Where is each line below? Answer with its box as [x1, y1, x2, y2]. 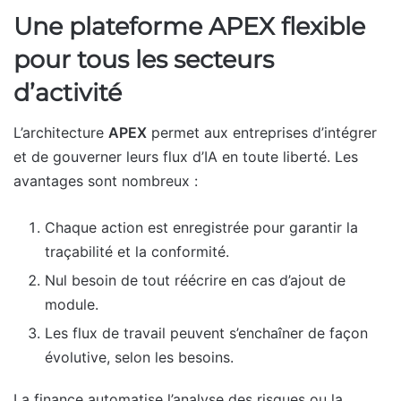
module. [45, 295, 98, 314]
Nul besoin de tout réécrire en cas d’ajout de [45, 271, 346, 290]
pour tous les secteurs [13, 44, 274, 74]
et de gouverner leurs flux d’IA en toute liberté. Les [13, 148, 358, 166]
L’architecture [13, 124, 108, 142]
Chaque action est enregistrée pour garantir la [45, 218, 358, 237]
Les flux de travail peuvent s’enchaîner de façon [45, 324, 368, 343]
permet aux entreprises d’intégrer [147, 124, 377, 142]
